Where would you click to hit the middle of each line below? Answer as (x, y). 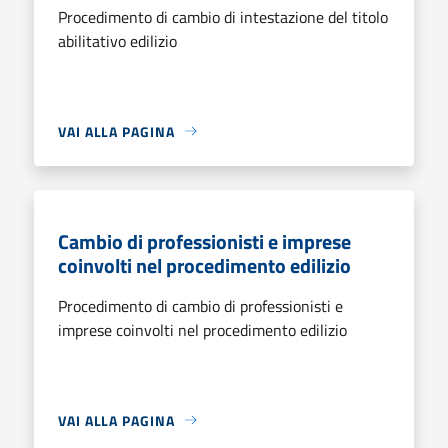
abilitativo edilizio (117, 40)
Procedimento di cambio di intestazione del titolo (223, 16)
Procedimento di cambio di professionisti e (200, 305)
